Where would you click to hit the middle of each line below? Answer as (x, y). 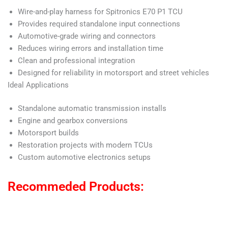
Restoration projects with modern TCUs (85, 145)
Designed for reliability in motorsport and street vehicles (113, 73)
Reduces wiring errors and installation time (91, 49)
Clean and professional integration (76, 61)
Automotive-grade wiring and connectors (87, 36)
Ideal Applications (38, 85)
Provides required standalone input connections (99, 24)
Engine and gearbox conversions (73, 121)
